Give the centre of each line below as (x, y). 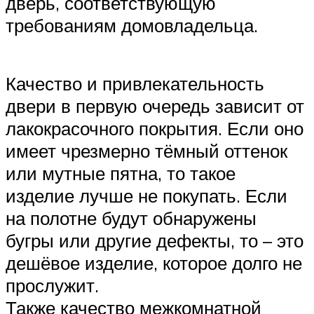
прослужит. (52, 286)
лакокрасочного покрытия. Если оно (155, 129)
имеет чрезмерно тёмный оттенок (146, 151)
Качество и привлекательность (135, 84)
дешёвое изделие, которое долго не (154, 263)
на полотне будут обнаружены (131, 218)
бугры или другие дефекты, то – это (155, 241)
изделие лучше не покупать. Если (146, 196)
